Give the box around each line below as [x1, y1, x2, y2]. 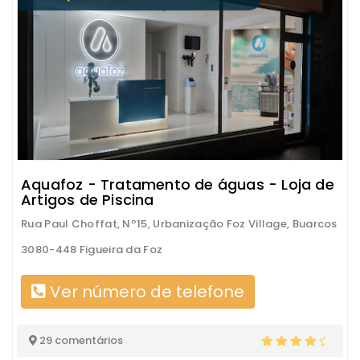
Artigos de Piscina [21, 189, 154, 210]
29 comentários [37, 332, 123, 348]
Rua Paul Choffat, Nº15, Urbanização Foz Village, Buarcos [21, 215, 337, 231]
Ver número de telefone [46, 280, 244, 303]
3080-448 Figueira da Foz [21, 241, 163, 257]
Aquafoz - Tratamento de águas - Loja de [21, 174, 334, 194]
